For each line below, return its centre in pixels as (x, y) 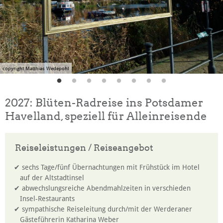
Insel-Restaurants (47, 199)
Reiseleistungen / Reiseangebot (84, 148)
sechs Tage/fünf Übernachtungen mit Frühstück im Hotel (111, 167)
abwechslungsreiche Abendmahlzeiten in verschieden (107, 188)
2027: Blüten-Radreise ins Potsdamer (104, 103)
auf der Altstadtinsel (52, 178)
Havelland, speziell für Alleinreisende (106, 116)
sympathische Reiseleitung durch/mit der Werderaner (107, 209)
